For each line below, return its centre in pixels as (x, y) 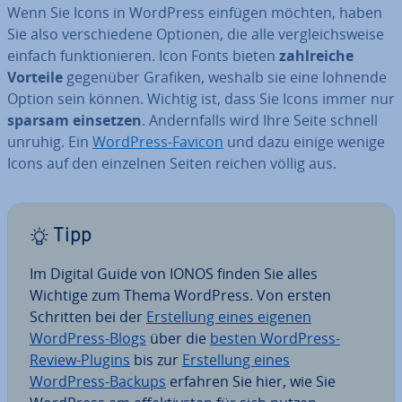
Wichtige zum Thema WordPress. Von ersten (180, 295)
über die (178, 338)
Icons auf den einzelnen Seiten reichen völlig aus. (172, 163)
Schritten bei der (88, 316)
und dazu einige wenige (304, 141)
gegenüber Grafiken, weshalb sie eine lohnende (225, 77)
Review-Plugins (80, 359)
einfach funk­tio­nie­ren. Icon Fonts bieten (143, 55)
